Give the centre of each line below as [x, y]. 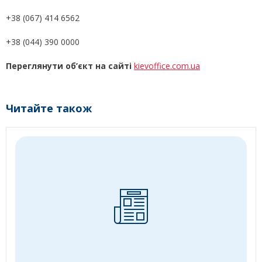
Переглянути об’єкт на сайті [70, 66]
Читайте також [49, 108]
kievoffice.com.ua [167, 66]
